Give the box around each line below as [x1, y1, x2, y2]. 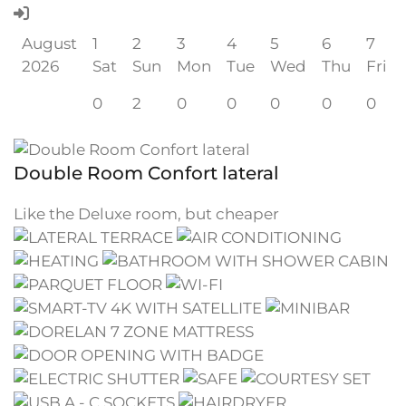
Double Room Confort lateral [14, 161, 279, 184]
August [21, 34, 77, 53]
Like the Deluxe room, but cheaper [14, 204, 279, 223]
